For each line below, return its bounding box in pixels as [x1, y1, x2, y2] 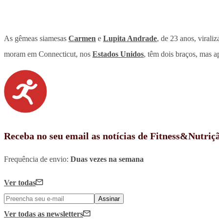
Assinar [98, 195, 120, 203]
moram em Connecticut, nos [4, 50, 92, 59]
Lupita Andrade [103, 34, 157, 43]
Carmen [68, 34, 96, 43]
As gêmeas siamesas [4, 34, 68, 43]
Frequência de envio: [4, 155, 70, 164]
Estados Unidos [92, 50, 144, 59]
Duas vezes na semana [70, 155, 144, 164]
